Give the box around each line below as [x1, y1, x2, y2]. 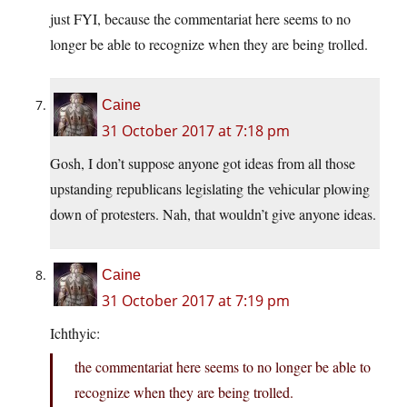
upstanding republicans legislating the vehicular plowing [50, 179, 370, 199]
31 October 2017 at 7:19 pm [102, 291, 290, 312]
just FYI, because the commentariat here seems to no [50, 9, 351, 29]
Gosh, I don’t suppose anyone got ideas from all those [50, 154, 355, 174]
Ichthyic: [50, 323, 100, 343]
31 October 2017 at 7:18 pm [102, 121, 290, 142]
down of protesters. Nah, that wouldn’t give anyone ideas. [50, 204, 376, 224]
